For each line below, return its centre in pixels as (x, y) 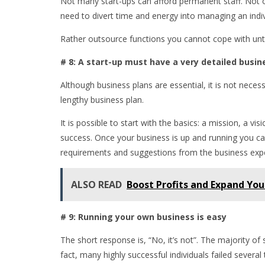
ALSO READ (96, 185)
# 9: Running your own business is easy (143, 217)
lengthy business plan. (103, 100)
